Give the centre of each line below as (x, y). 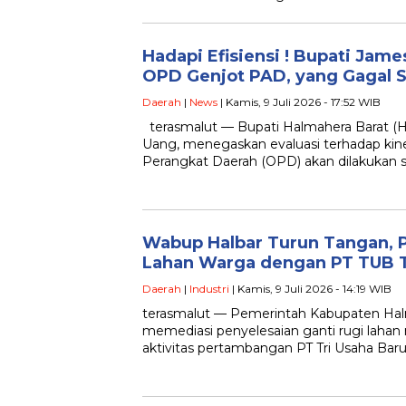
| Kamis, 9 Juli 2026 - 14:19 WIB (310, 289)
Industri (209, 289)
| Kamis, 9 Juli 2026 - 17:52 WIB (299, 102)
